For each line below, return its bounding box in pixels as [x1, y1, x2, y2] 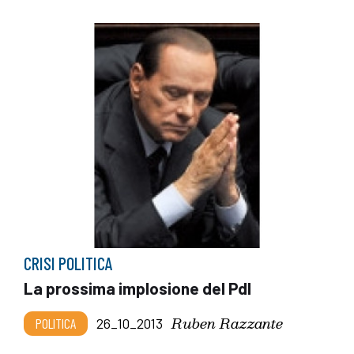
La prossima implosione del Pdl [24, 277, 251, 298]
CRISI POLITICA [24, 252, 113, 273]
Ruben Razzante [171, 311, 283, 334]
